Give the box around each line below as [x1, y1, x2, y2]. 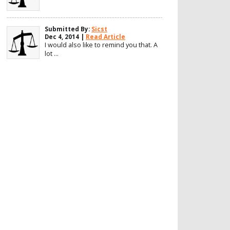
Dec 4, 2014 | [45, 32, 86, 41]
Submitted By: [45, 25, 92, 33]
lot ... [45, 49, 59, 58]
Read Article [86, 32, 126, 41]
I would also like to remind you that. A [45, 40, 158, 49]
